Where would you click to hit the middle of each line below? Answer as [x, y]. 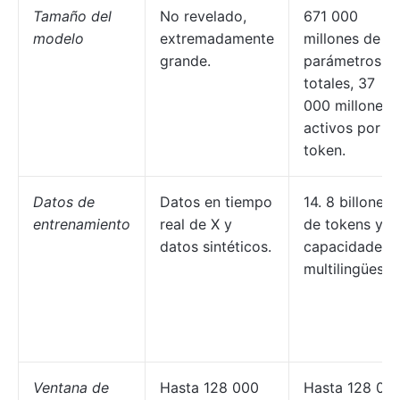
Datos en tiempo [216, 202]
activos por [342, 128]
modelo [58, 38]
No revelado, [203, 16]
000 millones [347, 105]
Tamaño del [72, 16]
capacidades [346, 246]
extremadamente [217, 38]
